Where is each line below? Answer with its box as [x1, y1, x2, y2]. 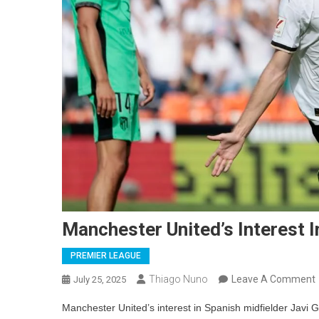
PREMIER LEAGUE [70, 250, 141, 261]
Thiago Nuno [149, 273, 208, 285]
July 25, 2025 [73, 273, 126, 285]
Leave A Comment [231, 273, 315, 285]
